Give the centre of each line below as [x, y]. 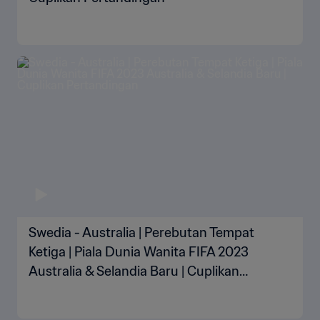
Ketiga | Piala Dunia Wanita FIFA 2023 [139, 252]
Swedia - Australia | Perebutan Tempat [141, 232]
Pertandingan [69, 290]
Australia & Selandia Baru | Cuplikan [134, 271]
